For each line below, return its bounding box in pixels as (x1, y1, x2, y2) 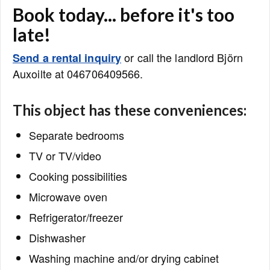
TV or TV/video (29, 148, 101, 163)
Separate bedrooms (29, 127, 124, 143)
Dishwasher (29, 230, 86, 245)
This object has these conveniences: (13, 101, 246, 119)
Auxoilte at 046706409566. (13, 66, 143, 81)
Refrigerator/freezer (29, 209, 123, 225)
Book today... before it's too (13, 4, 234, 25)
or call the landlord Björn (121, 49, 243, 65)
